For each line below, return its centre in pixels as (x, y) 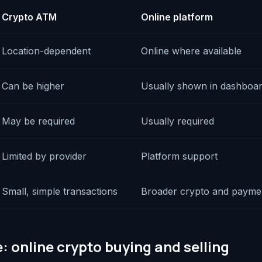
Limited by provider (44, 156)
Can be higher (33, 86)
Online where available (191, 51)
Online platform (177, 17)
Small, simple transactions (60, 191)
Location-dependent (46, 51)
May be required (38, 121)
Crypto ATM (29, 17)
